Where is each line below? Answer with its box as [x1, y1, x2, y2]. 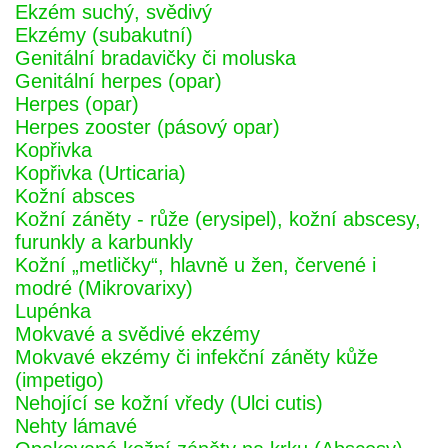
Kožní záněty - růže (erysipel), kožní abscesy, [15, 208, 421, 230]
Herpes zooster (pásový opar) [15, 116, 280, 138]
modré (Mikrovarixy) [15, 277, 193, 299]
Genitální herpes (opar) [15, 70, 222, 92]
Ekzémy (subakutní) [15, 24, 193, 46]
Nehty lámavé [15, 415, 137, 437]
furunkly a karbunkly [15, 231, 193, 253]
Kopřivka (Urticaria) [15, 162, 186, 184]
